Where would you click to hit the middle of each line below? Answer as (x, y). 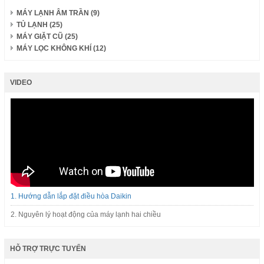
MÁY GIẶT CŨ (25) (47, 37)
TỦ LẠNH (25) (39, 25)
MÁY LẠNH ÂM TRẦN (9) (58, 13)
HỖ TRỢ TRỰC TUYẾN (48, 249)
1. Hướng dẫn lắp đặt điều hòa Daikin (71, 196)
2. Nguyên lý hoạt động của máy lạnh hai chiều (85, 214)
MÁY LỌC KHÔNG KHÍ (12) (61, 48)
